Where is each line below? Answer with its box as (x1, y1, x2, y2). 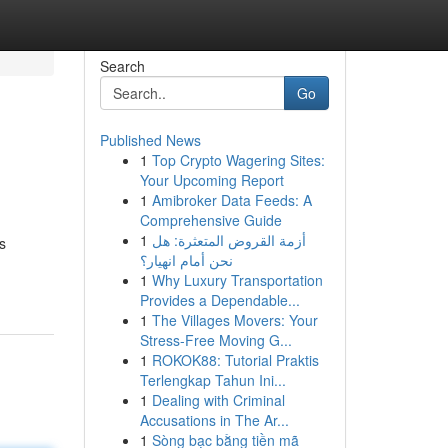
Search (99, 56, 145, 76)
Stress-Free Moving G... (139, 330, 292, 350)
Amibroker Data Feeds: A (151, 190, 312, 210)
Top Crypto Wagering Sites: (151, 150, 325, 170)
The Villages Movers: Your (151, 310, 318, 330)
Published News (99, 130, 201, 150)
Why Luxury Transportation (151, 270, 323, 290)
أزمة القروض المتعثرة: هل (151, 230, 306, 250)
